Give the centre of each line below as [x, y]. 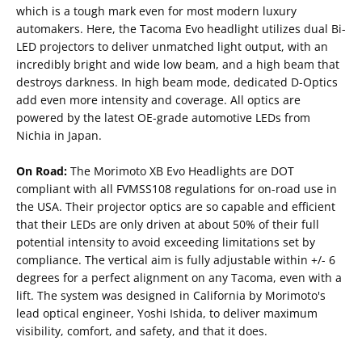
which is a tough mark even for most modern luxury [156, 11]
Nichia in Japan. [61, 136]
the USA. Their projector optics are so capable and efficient [176, 207]
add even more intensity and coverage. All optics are [158, 100]
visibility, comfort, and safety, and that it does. [142, 331]
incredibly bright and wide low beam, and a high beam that [178, 65]
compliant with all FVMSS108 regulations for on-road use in [177, 189]
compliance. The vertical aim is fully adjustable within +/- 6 [176, 260]
